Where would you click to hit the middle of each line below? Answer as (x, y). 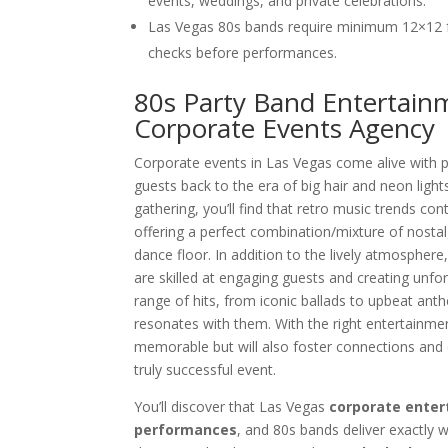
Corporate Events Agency (285, 128)
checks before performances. (243, 53)
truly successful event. (205, 370)
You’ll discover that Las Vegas (232, 407)
